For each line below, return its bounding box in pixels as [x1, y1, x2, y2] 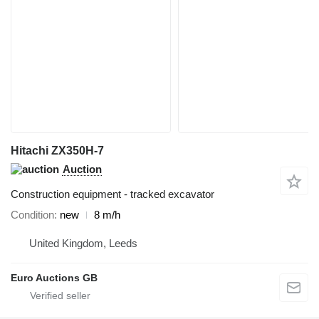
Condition [11, 209, 54, 221]
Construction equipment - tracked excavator [11, 188, 214, 201]
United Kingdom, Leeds [29, 237, 137, 250]
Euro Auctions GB [11, 272, 98, 284]
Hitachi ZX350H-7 [11, 145, 104, 157]
